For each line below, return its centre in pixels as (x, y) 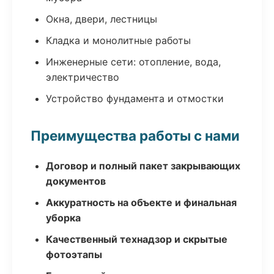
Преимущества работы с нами (135, 135)
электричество (83, 77)
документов (76, 181)
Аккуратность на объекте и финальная (141, 202)
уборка (63, 218)
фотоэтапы (74, 254)
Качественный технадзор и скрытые (137, 239)
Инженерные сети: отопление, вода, (133, 62)
